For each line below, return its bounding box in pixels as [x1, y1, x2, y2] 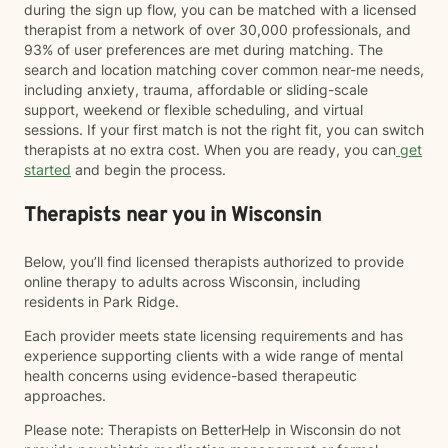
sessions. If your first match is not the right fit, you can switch [24, 121, 424, 138]
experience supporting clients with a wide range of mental [24, 347, 403, 364]
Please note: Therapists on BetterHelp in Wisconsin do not [24, 421, 401, 438]
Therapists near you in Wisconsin [24, 203, 321, 229]
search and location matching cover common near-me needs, [24, 61, 424, 78]
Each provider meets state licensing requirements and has [24, 327, 403, 344]
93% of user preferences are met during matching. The [24, 41, 383, 58]
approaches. [24, 387, 106, 404]
